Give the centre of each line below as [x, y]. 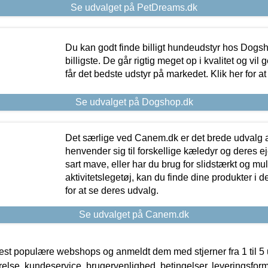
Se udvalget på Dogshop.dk [134, 102]
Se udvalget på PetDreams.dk [134, 7]
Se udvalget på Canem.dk [134, 214]
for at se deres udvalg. [112, 190]
